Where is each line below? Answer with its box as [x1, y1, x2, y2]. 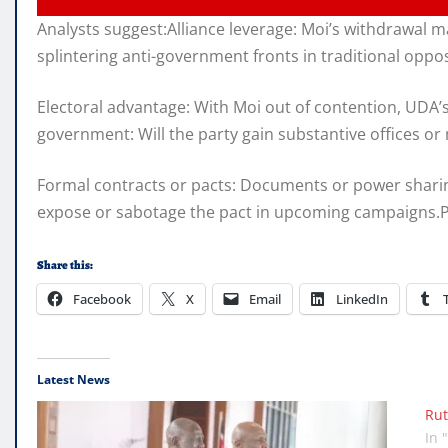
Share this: [37, 257, 93, 274]
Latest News [37, 371, 110, 389]
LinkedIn [336, 290, 388, 309]
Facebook [73, 290, 131, 309]
